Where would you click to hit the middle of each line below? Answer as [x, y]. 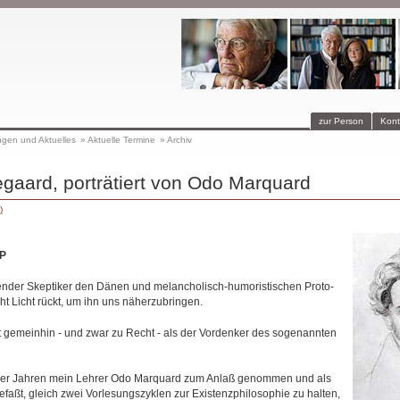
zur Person [341, 121]
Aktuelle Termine [121, 140]
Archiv [179, 140]
